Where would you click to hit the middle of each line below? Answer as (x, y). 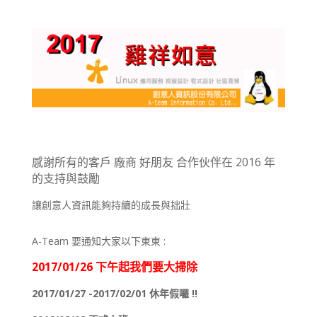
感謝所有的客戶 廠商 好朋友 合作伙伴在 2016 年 (153, 162)
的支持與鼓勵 (65, 179)
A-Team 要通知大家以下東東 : (98, 241)
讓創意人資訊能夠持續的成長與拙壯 (111, 205)
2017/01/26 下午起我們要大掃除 (114, 267)
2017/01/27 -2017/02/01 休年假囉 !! (114, 294)
